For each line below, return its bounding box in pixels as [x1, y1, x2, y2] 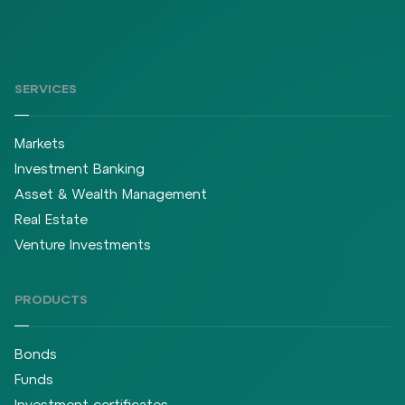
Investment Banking [14, 161, 145, 176]
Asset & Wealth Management [14, 186, 207, 202]
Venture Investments [14, 237, 151, 252]
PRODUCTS [14, 292, 88, 306]
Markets [14, 136, 65, 151]
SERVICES [14, 81, 77, 96]
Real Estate [14, 212, 88, 227]
